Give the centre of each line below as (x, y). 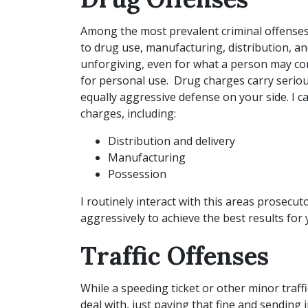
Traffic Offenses (175, 256)
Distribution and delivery (172, 141)
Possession (137, 174)
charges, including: (128, 113)
